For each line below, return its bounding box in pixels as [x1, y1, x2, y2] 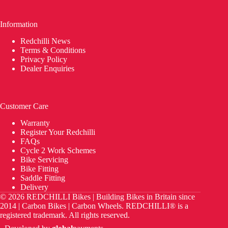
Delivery [20, 183, 50, 191]
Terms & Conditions [20, 46, 88, 55]
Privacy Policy [20, 55, 67, 64]
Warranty [20, 119, 52, 127]
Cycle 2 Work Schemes [20, 146, 96, 155]
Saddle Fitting [20, 174, 65, 182]
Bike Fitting [20, 164, 59, 173]
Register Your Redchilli [20, 128, 95, 136]
